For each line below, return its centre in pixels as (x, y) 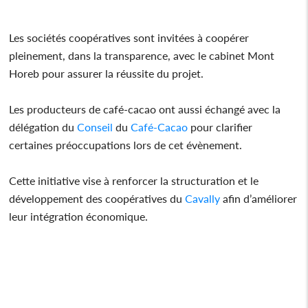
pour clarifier (220, 126)
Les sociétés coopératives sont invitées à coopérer (129, 37)
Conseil (95, 126)
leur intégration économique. (80, 216)
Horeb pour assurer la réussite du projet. (107, 73)
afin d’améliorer (259, 198)
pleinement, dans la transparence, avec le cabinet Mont (142, 55)
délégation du (43, 126)
